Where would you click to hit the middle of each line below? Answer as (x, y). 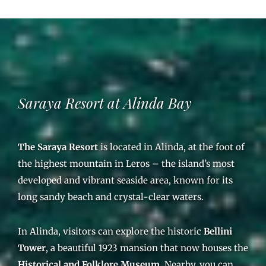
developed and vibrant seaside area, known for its (125, 180)
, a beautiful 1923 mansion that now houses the (147, 248)
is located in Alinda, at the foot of (171, 147)
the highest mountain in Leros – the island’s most (126, 164)
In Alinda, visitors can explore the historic (111, 231)
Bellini (218, 231)
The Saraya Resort (58, 147)
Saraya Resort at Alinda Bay (105, 103)
